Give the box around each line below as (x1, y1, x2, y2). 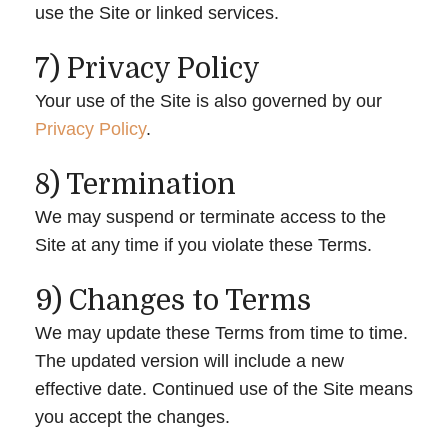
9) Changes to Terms (35, 284, 311, 317)
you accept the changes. (35, 406, 230, 427)
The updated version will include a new (35, 350, 344, 371)
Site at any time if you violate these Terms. (35, 234, 372, 255)
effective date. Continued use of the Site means (35, 378, 413, 399)
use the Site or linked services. (35, 2, 279, 23)
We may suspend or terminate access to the (35, 206, 386, 227)
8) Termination (35, 168, 236, 201)
